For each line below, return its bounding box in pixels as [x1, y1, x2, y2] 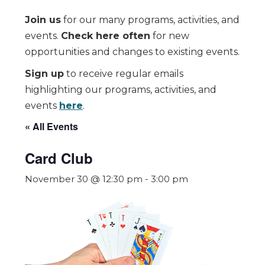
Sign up [25, 68, 64, 79]
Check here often [61, 30, 150, 41]
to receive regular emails [64, 68, 183, 79]
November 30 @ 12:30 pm [25, 173, 143, 185]
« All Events [25, 119, 78, 133]
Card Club [25, 148, 93, 168]
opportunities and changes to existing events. [25, 46, 240, 57]
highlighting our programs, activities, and [25, 84, 216, 95]
